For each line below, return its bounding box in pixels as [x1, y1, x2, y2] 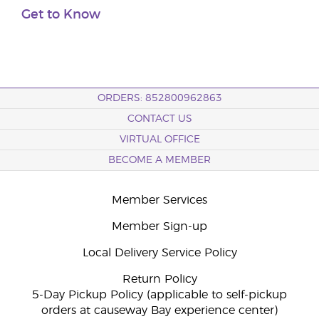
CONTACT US [127, 114, 192, 124]
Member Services [112, 194, 207, 206]
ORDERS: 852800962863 [97, 93, 222, 103]
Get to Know [21, 9, 100, 21]
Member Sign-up [112, 221, 207, 232]
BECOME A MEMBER [108, 155, 211, 165]
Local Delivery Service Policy [82, 247, 237, 258]
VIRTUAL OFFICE [119, 135, 200, 145]
